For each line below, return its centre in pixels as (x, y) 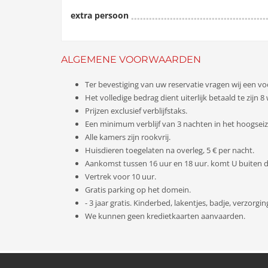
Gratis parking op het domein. (138, 190)
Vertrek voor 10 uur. (121, 177)
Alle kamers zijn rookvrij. (128, 137)
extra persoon (100, 15)
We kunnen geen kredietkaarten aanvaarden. (165, 216)
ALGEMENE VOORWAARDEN (131, 59)
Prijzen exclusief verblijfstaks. (136, 111)
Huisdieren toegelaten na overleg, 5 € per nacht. (170, 150)
